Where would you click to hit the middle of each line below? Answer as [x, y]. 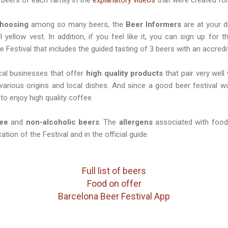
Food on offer [114, 183]
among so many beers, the [77, 24]
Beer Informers [153, 24]
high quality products [124, 73]
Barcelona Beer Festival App [114, 196]
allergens [137, 122]
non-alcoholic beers [62, 122]
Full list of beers [114, 170]
